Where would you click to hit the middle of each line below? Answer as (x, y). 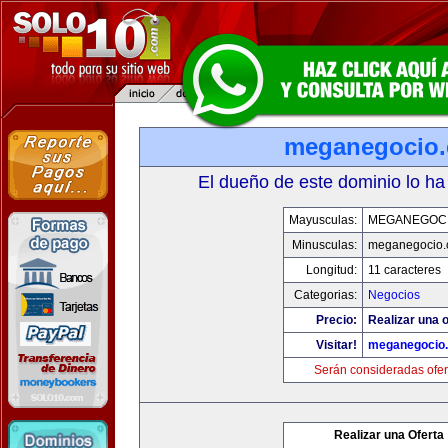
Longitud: (331, 270)
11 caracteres (404, 270)
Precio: (336, 320)
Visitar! (336, 345)
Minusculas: (324, 245)
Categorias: (325, 295)
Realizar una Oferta (389, 435)
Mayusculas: (322, 220)
